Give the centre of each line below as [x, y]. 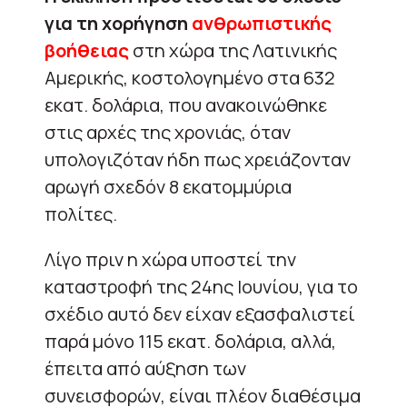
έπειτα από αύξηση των [145, 368]
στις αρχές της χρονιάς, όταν [168, 132]
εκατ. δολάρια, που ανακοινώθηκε [186, 104]
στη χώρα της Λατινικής [235, 50]
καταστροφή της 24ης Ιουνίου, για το [201, 286]
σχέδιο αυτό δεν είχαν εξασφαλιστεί [200, 313]
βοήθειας [89, 50]
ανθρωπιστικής [260, 23]
